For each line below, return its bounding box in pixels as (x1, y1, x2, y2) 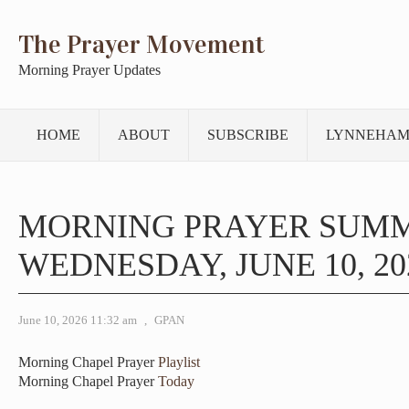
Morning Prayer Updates (18, 62, 161, 78)
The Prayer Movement (18, 29, 265, 60)
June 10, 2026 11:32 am (18, 313, 137, 327)
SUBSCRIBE (207, 127, 288, 142)
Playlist (158, 354, 200, 370)
